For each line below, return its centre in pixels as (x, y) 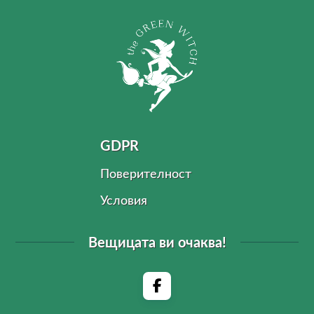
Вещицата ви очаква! (157, 243)
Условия (124, 201)
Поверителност (146, 175)
